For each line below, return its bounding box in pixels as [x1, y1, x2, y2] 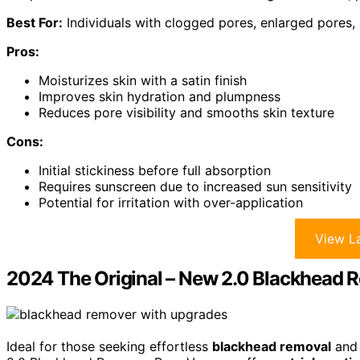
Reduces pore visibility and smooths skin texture [39, 104, 334, 121]
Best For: [6, 14, 63, 31]
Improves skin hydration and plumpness [39, 88, 280, 105]
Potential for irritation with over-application [39, 194, 303, 211]
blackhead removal [212, 337, 331, 354]
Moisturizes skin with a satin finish [39, 72, 247, 89]
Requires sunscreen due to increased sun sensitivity [39, 178, 352, 195]
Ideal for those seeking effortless [6, 337, 212, 354]
